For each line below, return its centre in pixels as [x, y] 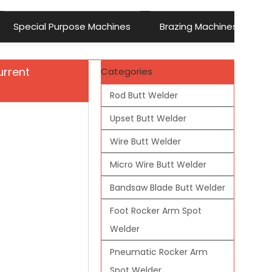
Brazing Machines [199, 27]
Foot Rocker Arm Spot [156, 210]
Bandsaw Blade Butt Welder [168, 187]
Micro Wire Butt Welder [158, 164]
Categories [127, 71]
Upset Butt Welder [148, 118]
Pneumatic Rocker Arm [159, 252]
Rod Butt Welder [144, 95]
